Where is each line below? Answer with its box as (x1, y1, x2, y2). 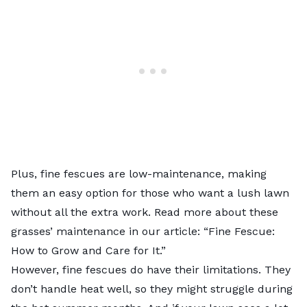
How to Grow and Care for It (11, 243, 160, 257)
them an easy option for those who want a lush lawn (11, 186, 289, 199)
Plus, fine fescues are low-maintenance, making (11, 167, 267, 180)
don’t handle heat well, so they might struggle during (11, 282, 293, 295)
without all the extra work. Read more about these (11, 205, 278, 219)
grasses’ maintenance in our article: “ (11, 224, 208, 238)
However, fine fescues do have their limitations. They (11, 262, 291, 276)
